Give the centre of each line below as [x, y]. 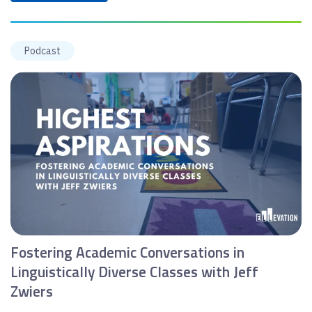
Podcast [42, 50]
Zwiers [32, 291]
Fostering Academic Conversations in [127, 252]
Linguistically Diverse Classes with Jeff [134, 272]
